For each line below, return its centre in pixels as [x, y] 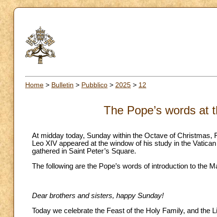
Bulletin [62, 85]
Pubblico [94, 85]
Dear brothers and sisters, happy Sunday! [98, 196]
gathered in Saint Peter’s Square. [84, 151]
